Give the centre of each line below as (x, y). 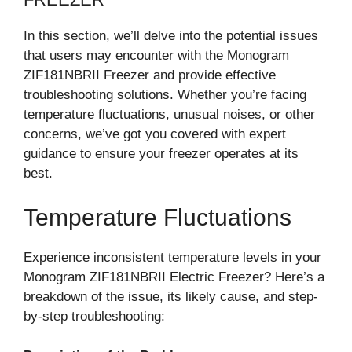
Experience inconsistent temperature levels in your (172, 257)
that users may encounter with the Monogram (156, 55)
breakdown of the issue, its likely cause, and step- (171, 296)
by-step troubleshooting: (94, 316)
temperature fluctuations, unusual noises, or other (169, 114)
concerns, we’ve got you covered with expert (155, 134)
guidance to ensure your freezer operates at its (161, 154)
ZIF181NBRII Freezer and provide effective (150, 75)
